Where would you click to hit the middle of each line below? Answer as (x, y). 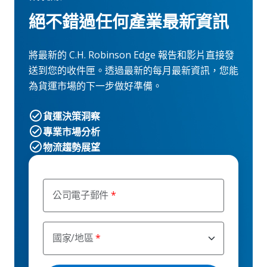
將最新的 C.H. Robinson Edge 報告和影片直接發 (131, 55)
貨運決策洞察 (72, 116)
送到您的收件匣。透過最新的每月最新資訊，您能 (133, 70)
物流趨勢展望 (72, 147)
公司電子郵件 (81, 195)
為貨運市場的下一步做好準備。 (95, 86)
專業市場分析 (72, 131)
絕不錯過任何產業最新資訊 (129, 22)
